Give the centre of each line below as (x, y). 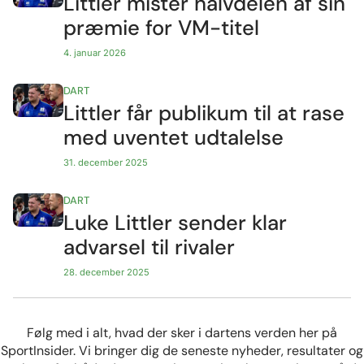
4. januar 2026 (95, 53)
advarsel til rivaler (149, 247)
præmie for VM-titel (162, 28)
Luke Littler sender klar (175, 223)
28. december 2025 (107, 272)
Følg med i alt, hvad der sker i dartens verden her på (182, 332)
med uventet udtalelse (174, 138)
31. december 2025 (106, 163)
